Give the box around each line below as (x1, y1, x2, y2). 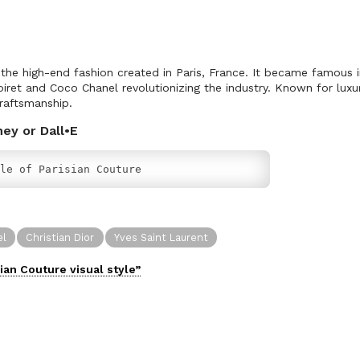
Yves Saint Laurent (114, 231, 209, 243)
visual (70, 262, 104, 276)
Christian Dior (26, 231, 95, 243)
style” (104, 262, 141, 276)
